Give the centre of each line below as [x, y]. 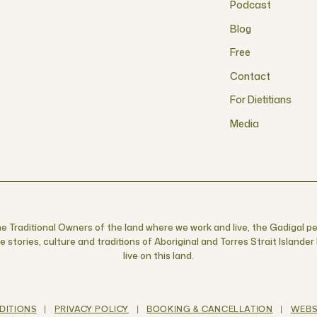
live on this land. [158, 255]
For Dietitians [261, 99]
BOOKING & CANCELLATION [210, 310]
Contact [250, 76]
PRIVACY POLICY [92, 310]
